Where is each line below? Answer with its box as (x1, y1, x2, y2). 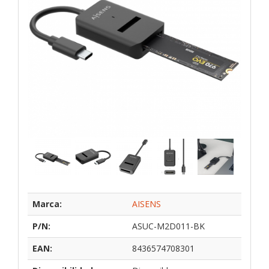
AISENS (132, 198, 161, 210)
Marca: (32, 198, 62, 210)
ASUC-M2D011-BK (132, 220, 205, 232)
